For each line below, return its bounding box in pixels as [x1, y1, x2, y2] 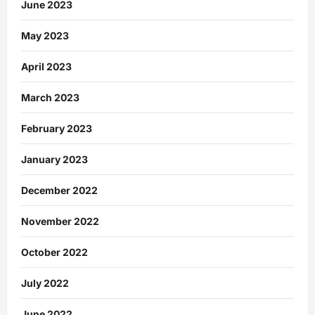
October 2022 [21, 246, 88, 259]
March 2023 [21, 91, 79, 104]
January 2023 [21, 153, 88, 166]
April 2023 [21, 60, 72, 73]
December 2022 [21, 184, 98, 197]
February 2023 [21, 122, 92, 135]
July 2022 [21, 277, 69, 290]
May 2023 [21, 30, 69, 42]
